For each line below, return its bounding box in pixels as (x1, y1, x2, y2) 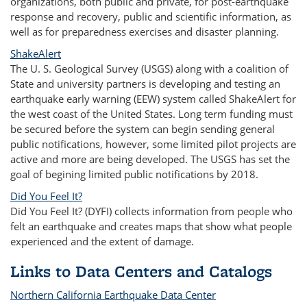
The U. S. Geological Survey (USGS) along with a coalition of (10, 62, 288, 75)
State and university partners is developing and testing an (10, 77, 280, 90)
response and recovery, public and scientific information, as (10, 10, 291, 23)
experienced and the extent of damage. (10, 234, 194, 248)
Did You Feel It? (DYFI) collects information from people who (10, 204, 293, 218)
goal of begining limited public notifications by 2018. (10, 167, 258, 181)
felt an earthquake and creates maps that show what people (10, 219, 292, 233)
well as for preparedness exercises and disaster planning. (10, 25, 279, 38)
